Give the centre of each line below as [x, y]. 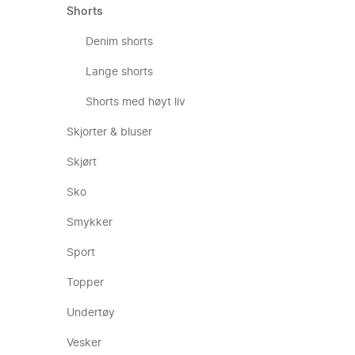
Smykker [90, 223]
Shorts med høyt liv [136, 102]
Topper [85, 283]
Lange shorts [119, 72]
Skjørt [82, 162]
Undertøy [91, 313]
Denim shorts [119, 42]
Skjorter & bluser [109, 132]
